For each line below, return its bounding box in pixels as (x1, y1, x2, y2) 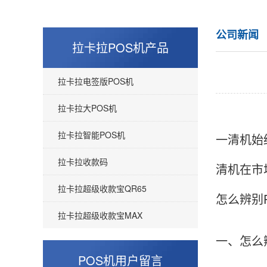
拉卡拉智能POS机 (58, 129, 125, 141)
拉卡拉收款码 (58, 156, 108, 167)
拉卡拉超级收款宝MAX (58, 209, 142, 221)
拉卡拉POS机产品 (72, 39, 169, 56)
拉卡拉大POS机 (58, 102, 117, 114)
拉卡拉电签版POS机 (58, 75, 133, 87)
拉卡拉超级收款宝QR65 (58, 182, 147, 194)
